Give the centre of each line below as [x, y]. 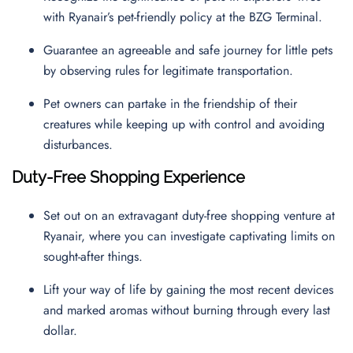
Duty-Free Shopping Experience [128, 177]
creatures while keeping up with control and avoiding [184, 124]
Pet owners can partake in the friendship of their [170, 104]
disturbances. [80, 145]
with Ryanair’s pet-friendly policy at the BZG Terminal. [187, 17]
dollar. [64, 331]
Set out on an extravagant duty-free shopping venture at [189, 216]
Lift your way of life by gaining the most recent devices [188, 290]
